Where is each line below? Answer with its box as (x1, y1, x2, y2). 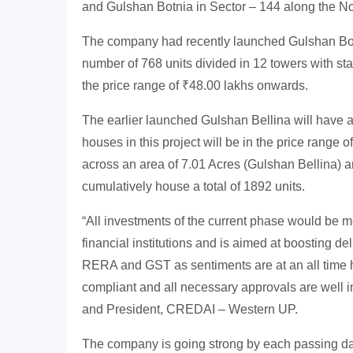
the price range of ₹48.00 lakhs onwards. (82, 79, 308, 93)
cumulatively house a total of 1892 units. (82, 180, 305, 194)
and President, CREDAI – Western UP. (82, 303, 298, 317)
